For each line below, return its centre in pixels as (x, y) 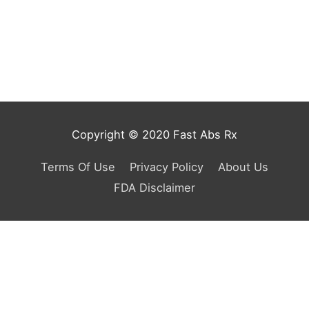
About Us (243, 167)
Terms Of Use (78, 167)
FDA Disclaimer (154, 187)
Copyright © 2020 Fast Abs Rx (154, 135)
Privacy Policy (167, 167)
